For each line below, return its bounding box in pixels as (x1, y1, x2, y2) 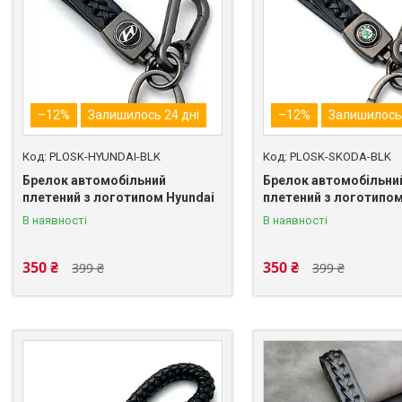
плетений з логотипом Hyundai (22, 189, 214, 205)
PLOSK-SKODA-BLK (289, 149, 391, 163)
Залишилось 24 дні (88, 107, 199, 122)
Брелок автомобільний (22, 172, 166, 188)
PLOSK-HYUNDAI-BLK (49, 149, 161, 163)
